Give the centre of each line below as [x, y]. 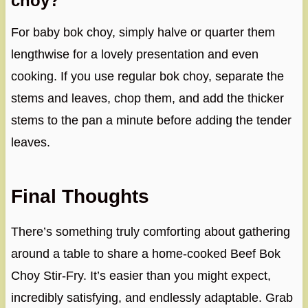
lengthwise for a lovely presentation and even [134, 55]
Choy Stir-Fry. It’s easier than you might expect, [141, 276]
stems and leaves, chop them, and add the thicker [147, 99]
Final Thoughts [80, 197]
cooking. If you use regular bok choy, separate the [147, 77]
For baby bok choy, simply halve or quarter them [143, 33]
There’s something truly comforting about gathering [150, 232]
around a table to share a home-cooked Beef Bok [145, 254]
